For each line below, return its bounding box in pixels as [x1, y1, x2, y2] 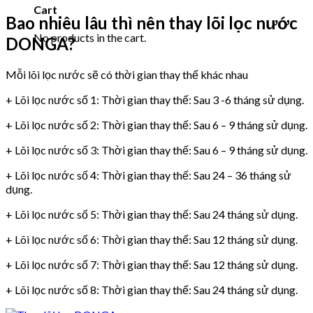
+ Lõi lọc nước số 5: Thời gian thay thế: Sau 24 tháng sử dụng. [6, 208, 298, 221]
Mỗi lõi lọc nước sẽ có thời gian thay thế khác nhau [6, 68, 248, 82]
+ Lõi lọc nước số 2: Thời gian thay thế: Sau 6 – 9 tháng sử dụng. [6, 118, 307, 132]
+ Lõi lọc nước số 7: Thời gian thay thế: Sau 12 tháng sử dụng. [6, 258, 298, 272]
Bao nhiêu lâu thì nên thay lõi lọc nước [6, 13, 298, 34]
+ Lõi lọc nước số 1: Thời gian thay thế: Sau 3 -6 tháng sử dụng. [6, 93, 304, 107]
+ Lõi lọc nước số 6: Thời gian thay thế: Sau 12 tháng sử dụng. [6, 233, 298, 247]
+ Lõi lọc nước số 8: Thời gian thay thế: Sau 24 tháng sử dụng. [6, 283, 298, 297]
